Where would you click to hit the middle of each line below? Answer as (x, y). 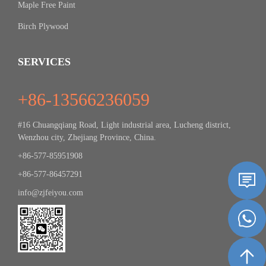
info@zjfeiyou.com (50, 193)
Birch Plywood (43, 26)
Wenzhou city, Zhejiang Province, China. (87, 137)
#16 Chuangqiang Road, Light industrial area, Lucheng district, (124, 125)
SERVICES (44, 62)
